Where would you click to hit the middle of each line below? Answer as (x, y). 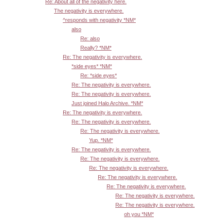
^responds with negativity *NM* (99, 20)
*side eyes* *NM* (92, 66)
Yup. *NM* (101, 140)
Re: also (90, 39)
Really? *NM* (96, 48)
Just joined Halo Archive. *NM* (107, 103)
